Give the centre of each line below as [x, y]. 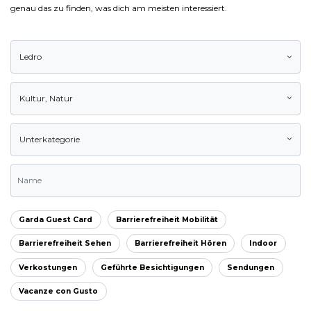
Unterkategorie [50, 139]
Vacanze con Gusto [59, 292]
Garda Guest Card [56, 219]
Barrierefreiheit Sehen [65, 244]
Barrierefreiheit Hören [180, 244]
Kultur [32, 98]
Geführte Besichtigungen [152, 267]
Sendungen [251, 267]
